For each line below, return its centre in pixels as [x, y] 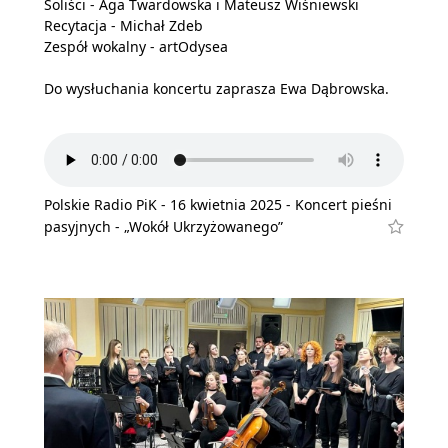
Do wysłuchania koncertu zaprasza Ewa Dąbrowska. [216, 88]
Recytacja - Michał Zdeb [123, 25]
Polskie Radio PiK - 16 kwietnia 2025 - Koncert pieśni [218, 204]
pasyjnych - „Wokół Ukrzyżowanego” [163, 226]
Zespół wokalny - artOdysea [136, 46]
